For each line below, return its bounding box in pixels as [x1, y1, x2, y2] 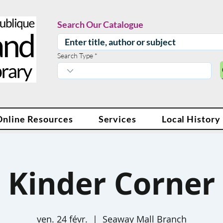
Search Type [57, 51, 93, 60]
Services [98, 113, 136, 124]
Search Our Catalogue [57, 19, 143, 30]
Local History [161, 113, 221, 124]
